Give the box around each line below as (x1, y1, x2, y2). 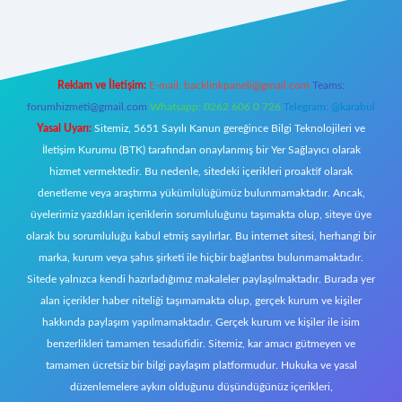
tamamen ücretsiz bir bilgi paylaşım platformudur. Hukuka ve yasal (45, 360, 357, 371)
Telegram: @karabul (284, 101, 375, 112)
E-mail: (149, 80, 184, 91)
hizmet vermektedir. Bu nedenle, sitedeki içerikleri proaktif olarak (49, 166, 353, 177)
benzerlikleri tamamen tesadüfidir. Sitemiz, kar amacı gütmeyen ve (47, 338, 355, 349)
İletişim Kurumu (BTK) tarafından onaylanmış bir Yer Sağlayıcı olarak (41, 144, 361, 155)
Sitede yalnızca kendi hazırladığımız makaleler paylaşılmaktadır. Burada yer (27, 274, 375, 284)
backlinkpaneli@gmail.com (184, 80, 310, 91)
